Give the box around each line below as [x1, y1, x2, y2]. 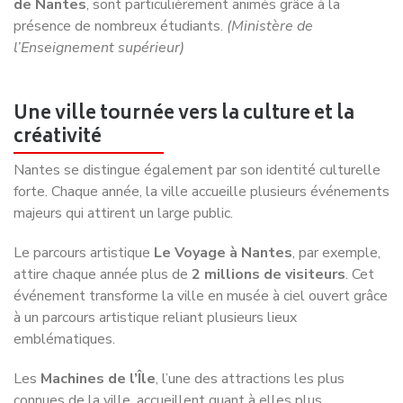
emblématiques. [13, 286, 115, 307]
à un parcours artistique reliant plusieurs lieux [13, 264, 297, 285]
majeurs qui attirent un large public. [13, 160, 233, 181]
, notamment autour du [199, 369, 342, 390]
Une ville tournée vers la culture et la [13, 56, 354, 88]
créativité [13, 79, 102, 112]
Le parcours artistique [13, 200, 154, 220]
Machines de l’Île [40, 326, 156, 346]
